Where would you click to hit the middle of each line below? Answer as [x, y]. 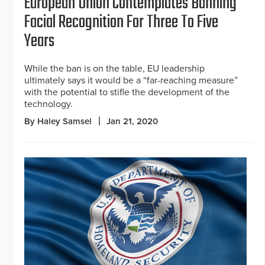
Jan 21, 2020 [132, 121]
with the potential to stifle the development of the [127, 92]
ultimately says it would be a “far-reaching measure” [131, 80]
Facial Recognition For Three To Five [121, 22]
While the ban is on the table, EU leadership [114, 68]
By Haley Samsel [58, 121]
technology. [49, 104]
